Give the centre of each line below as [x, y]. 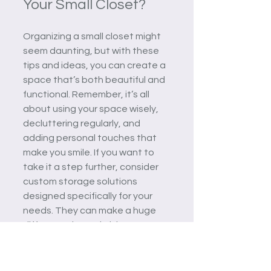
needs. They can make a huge [90, 210]
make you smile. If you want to [90, 152]
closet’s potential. [63, 239]
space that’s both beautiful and [95, 80]
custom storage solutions [81, 181]
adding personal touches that [91, 138]
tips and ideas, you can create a [95, 65]
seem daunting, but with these [92, 51]
